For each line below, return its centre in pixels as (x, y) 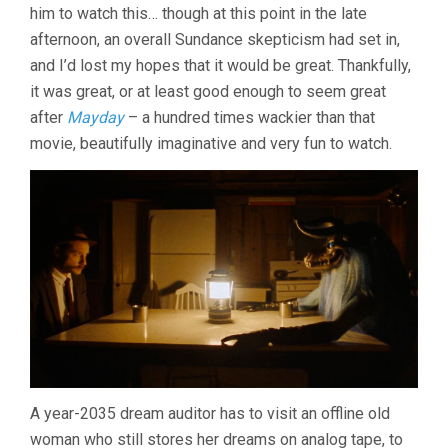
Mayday (95, 117)
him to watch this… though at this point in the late (198, 13)
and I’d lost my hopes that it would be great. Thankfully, (220, 65)
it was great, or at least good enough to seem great (208, 91)
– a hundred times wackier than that (249, 117)
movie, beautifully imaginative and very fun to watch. (211, 143)
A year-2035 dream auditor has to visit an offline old (210, 414)
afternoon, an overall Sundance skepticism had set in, (215, 39)
